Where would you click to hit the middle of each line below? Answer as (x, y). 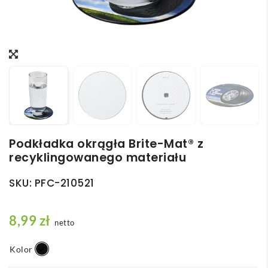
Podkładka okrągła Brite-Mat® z (106, 144)
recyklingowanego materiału (98, 157)
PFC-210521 (64, 183)
